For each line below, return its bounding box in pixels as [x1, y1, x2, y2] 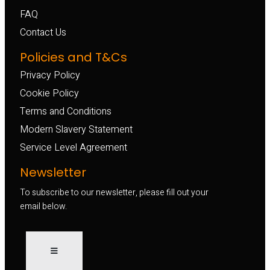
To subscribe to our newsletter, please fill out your [20, 186, 209, 199]
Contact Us [20, 25, 66, 40]
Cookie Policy [20, 86, 79, 101]
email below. [20, 199, 67, 213]
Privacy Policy [20, 67, 80, 83]
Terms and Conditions [20, 104, 111, 119]
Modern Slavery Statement [20, 122, 133, 137]
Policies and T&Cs [20, 48, 127, 66]
